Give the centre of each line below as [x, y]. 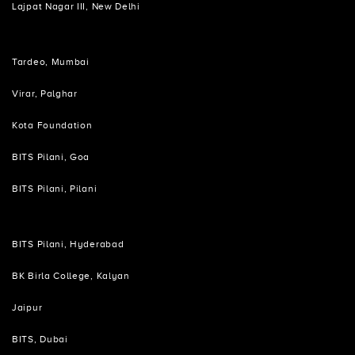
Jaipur [27, 308]
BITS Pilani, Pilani [55, 189]
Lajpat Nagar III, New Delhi [76, 7]
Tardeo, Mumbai [51, 62]
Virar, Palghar [45, 94]
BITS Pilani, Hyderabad [68, 244]
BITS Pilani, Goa [51, 157]
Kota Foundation [52, 126]
